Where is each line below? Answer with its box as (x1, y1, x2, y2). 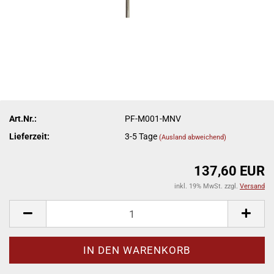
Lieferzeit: (9, 131, 50, 141)
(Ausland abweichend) (159, 133, 227, 141)
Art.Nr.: (9, 113, 37, 124)
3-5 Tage (125, 131, 160, 141)
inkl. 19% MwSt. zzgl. (174, 182, 240, 190)
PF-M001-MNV (125, 113, 182, 124)
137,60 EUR (194, 163, 265, 179)
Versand (240, 182, 265, 190)
